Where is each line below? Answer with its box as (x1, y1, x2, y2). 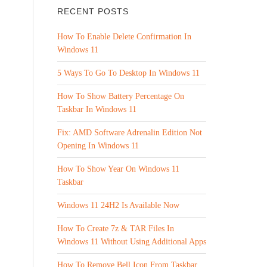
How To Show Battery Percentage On (57, 92, 184, 101)
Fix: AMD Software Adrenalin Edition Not (57, 128, 202, 137)
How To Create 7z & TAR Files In (57, 224, 174, 233)
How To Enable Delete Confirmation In (57, 32, 191, 41)
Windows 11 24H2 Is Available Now (57, 201, 179, 210)
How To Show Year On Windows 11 (57, 164, 179, 173)
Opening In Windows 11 (57, 141, 139, 150)
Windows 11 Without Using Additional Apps (57, 237, 206, 246)
